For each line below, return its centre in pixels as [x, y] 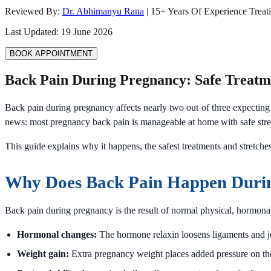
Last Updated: [33, 32]
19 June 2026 [87, 32]
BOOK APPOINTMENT [51, 54]
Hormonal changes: [57, 234]
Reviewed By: [32, 11]
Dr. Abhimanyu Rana [103, 11]
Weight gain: [43, 253]
